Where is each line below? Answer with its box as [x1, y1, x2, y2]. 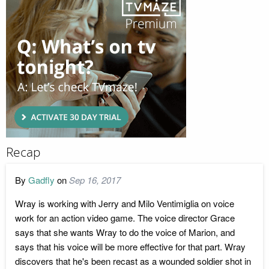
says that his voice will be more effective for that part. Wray [15, 240, 246, 253]
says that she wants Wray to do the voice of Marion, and [15, 225, 235, 238]
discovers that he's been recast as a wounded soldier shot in [15, 254, 251, 267]
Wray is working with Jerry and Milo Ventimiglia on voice [15, 196, 234, 210]
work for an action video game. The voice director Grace [15, 211, 235, 224]
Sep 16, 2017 [69, 173, 121, 186]
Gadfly [28, 173, 55, 186]
